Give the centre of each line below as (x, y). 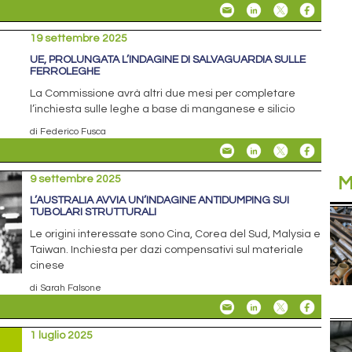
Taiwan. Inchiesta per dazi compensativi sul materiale (167, 249)
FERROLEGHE (65, 71)
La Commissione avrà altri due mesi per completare (163, 93)
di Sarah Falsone (66, 287)
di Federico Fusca (68, 131)
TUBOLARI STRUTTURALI (93, 212)
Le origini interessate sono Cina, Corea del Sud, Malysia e (176, 234)
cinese (48, 265)
